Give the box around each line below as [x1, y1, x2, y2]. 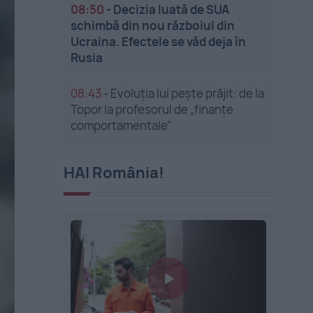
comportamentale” [71, 117, 172, 133]
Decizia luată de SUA [113, 1, 230, 17]
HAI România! [64, 162, 165, 183]
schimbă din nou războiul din [71, 17, 235, 34]
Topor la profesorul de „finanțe [71, 101, 234, 117]
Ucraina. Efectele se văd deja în [71, 34, 247, 50]
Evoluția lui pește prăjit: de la [110, 85, 265, 101]
